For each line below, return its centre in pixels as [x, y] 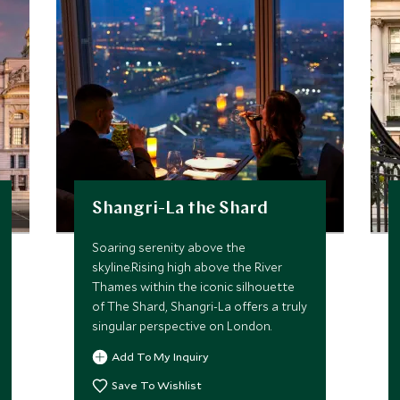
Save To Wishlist [157, 385]
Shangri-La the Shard [180, 209]
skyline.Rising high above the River [187, 267]
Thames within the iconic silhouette [194, 287]
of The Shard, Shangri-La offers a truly [200, 306]
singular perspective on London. [182, 326]
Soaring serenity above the [169, 247]
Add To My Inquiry [161, 356]
